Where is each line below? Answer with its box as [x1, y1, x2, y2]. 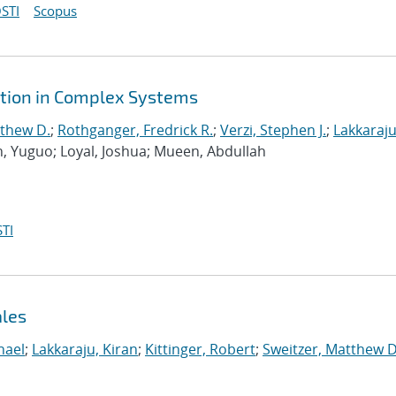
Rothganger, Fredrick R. [57, 120, 213, 140]
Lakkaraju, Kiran [32, 339, 138, 359]
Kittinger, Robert [145, 339, 255, 359]
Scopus [34, 2, 77, 19]
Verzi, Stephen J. [220, 120, 326, 140]
